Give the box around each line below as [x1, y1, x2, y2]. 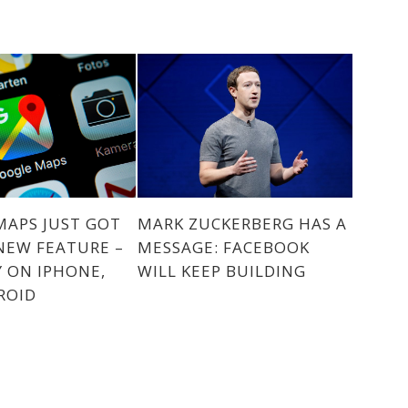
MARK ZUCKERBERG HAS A [137, 212, 347, 234]
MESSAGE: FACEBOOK [137, 236, 310, 258]
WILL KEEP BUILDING [137, 260, 306, 281]
